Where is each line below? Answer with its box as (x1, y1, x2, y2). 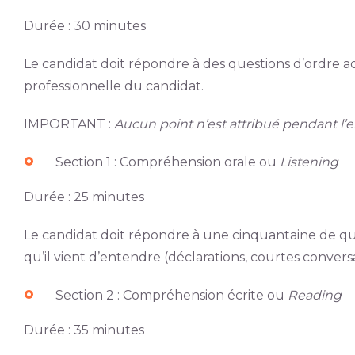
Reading (287, 288, 342, 303)
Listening (279, 155, 338, 170)
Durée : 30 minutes (23, 18, 146, 33)
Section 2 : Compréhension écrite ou (55, 288, 288, 303)
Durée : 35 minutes (23, 323, 144, 338)
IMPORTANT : (23, 116, 114, 132)
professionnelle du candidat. (23, 78, 204, 94)
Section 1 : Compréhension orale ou (55, 155, 280, 170)
